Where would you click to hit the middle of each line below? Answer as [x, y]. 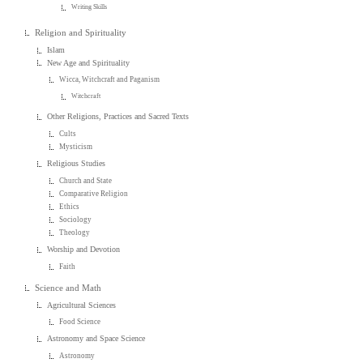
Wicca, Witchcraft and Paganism [110, 80]
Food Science [80, 322]
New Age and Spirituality [89, 62]
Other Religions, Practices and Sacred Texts [118, 117]
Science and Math [68, 288]
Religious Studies [77, 163]
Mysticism [76, 147]
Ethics [70, 206]
